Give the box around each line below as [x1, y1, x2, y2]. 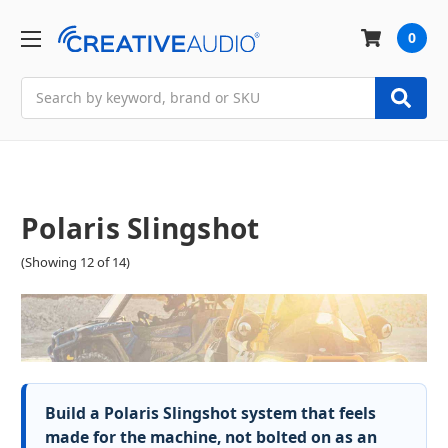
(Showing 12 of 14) [21, 253, 130, 272]
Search [21, 77, 67, 97]
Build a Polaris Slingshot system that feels [45, 402, 376, 425]
